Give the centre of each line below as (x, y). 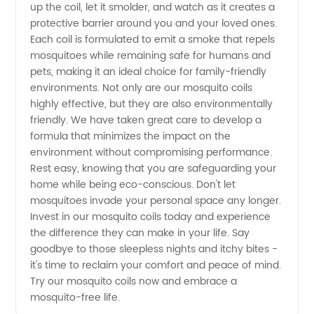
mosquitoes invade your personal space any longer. (156, 201)
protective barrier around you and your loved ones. (154, 24)
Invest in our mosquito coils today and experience (151, 217)
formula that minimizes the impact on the (131, 137)
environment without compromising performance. (151, 153)
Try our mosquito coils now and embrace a (134, 282)
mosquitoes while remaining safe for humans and (151, 56)
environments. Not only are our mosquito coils (142, 88)
